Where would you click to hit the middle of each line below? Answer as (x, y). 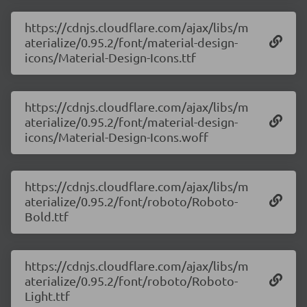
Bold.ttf (47, 216)
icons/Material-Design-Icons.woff (116, 137)
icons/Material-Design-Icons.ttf (110, 57)
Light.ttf (47, 296)
